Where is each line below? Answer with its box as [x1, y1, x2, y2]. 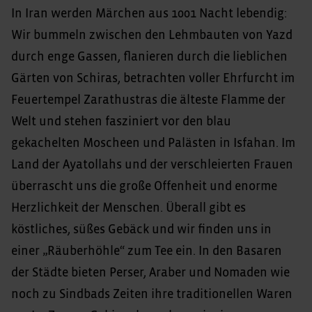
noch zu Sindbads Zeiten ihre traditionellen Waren [11, 288, 292, 301]
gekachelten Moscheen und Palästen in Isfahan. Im [11, 136, 295, 150]
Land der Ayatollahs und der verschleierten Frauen [11, 158, 293, 171]
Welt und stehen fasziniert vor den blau [11, 115, 231, 128]
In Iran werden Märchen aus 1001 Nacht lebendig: [11, 7, 287, 20]
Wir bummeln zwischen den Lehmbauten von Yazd [11, 29, 292, 42]
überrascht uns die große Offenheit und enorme [11, 180, 277, 193]
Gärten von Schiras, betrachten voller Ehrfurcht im [11, 72, 295, 85]
